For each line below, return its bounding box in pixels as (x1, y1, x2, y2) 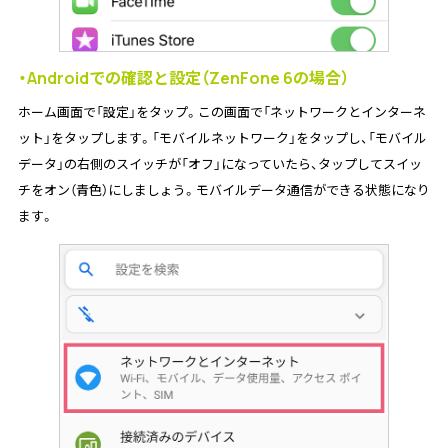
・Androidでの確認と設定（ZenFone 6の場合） (17, 67, 349, 90)
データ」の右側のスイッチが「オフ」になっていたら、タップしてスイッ (17, 155, 422, 174)
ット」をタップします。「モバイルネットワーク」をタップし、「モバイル (17, 129, 427, 148)
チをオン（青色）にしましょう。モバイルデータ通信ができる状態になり (17, 181, 430, 200)
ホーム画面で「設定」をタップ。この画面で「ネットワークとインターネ (17, 103, 426, 122)
